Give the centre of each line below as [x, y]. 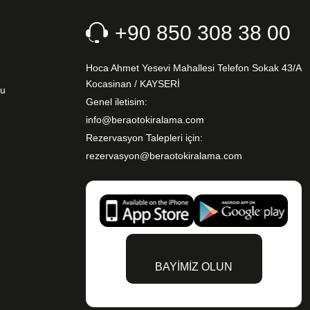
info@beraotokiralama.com [145, 120]
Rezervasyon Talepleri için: [144, 138]
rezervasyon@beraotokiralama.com [164, 156]
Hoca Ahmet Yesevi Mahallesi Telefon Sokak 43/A [193, 68]
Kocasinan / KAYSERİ [133, 84]
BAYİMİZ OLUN [194, 267]
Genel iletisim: [117, 102]
